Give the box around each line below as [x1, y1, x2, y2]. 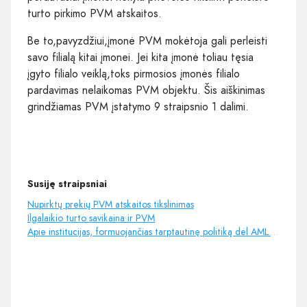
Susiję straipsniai [27, 176, 107, 191]
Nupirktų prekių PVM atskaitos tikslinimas [27, 197, 194, 211]
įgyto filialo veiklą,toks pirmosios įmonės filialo [27, 65, 240, 82]
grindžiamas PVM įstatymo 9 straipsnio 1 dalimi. [27, 98, 249, 114]
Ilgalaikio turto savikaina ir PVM [27, 210, 155, 225]
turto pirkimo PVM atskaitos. [27, 5, 162, 21]
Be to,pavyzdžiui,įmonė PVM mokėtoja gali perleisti [27, 32, 267, 49]
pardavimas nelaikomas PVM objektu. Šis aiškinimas [27, 82, 265, 98]
